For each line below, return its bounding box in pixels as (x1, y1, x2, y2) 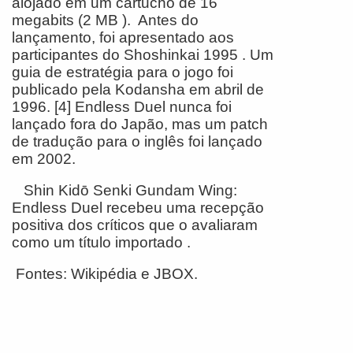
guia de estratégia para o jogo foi (12, 63, 233, 80)
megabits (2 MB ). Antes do (12, 11, 199, 28)
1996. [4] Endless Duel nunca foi (12, 98, 232, 115)
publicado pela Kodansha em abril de (12, 80, 264, 98)
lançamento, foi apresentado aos (12, 28, 234, 46)
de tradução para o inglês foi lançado (12, 132, 262, 150)
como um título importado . (12, 233, 195, 251)
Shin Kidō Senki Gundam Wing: (12, 181, 237, 199)
